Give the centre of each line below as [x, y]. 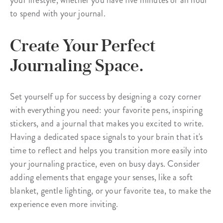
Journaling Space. [77, 65]
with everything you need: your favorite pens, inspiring [106, 110]
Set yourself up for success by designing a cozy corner [106, 97]
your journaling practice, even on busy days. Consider [105, 164]
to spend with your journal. [58, 14]
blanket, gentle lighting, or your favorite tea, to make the [111, 191]
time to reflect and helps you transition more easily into [109, 151]
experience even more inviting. [64, 204]
